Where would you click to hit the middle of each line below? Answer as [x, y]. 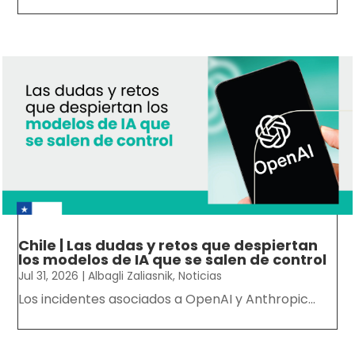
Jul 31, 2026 [49, 276]
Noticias [200, 276]
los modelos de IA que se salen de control [173, 260]
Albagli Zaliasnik [131, 276]
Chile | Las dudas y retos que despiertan [168, 246]
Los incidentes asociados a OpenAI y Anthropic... [167, 300]
